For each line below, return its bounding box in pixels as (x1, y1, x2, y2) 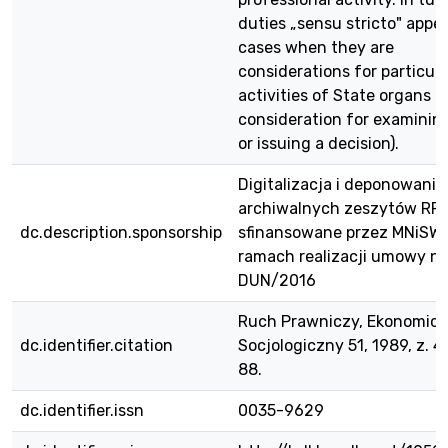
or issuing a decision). (238, 134, 399, 153)
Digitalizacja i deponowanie (238, 175, 445, 194)
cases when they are (238, 38, 394, 57)
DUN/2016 (238, 271, 316, 290)
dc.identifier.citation (20, 336, 173, 355)
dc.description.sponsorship (20, 223, 222, 242)
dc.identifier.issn (20, 401, 144, 420)
